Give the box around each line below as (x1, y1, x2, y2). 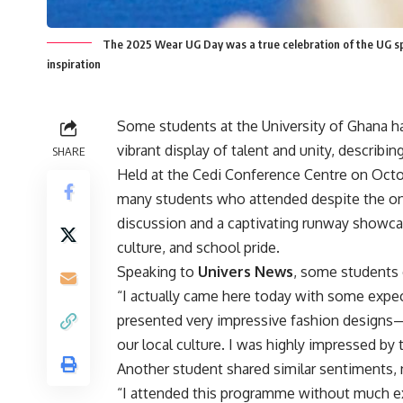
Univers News (198, 262, 293, 281)
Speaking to (117, 262, 198, 281)
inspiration (47, 56, 101, 71)
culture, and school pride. (117, 237, 280, 256)
